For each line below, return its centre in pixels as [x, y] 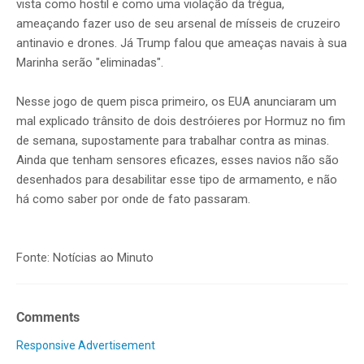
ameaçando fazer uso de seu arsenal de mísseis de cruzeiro [178, 23]
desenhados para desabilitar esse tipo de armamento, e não [177, 179]
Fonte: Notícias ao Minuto [87, 257]
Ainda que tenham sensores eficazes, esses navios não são [178, 160]
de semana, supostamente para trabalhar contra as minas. [173, 140]
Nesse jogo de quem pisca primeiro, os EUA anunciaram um [176, 101]
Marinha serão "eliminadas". [90, 62]
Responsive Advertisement [86, 345]
